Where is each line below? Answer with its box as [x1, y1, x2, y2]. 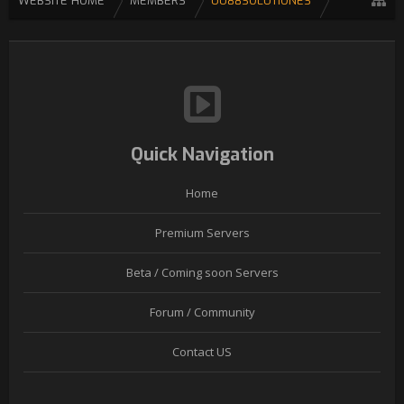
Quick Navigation [130, 142, 274, 167]
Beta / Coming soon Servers [125, 264, 279, 280]
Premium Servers [154, 225, 250, 241]
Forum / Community [149, 304, 255, 320]
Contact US [172, 344, 232, 360]
